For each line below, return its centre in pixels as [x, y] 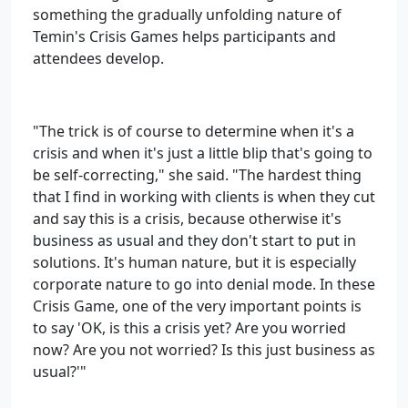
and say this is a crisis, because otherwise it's [187, 219]
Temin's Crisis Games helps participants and [184, 36]
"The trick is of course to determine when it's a [194, 131]
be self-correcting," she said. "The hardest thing [197, 175]
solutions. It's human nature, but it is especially [194, 262]
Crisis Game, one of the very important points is [197, 306]
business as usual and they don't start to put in [194, 240]
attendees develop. [98, 58]
